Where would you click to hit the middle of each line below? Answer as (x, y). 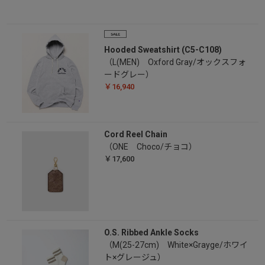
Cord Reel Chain (135, 135)
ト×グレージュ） (135, 258)
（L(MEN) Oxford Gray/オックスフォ (175, 62)
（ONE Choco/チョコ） (150, 147)
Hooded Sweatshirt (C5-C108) (163, 50)
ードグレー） (129, 75)
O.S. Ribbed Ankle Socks (151, 233)
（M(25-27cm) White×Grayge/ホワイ (176, 245)
